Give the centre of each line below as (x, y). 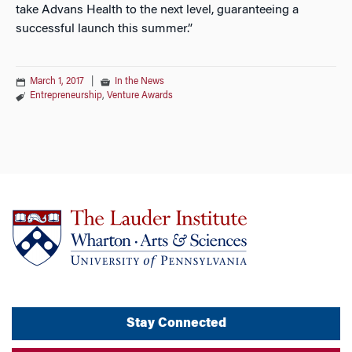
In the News (139, 81)
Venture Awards (140, 95)
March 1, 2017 (57, 81)
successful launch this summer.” (104, 29)
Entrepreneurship (66, 95)
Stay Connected (176, 323)
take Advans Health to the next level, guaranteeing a (157, 10)
